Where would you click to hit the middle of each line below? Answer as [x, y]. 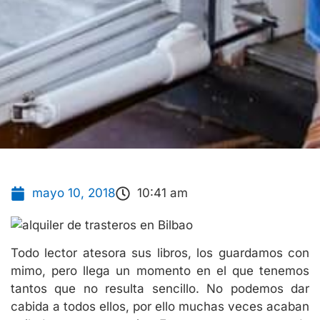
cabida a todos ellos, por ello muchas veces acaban [160, 307]
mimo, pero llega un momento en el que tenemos [160, 271]
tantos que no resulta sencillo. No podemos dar [160, 289]
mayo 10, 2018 [74, 193]
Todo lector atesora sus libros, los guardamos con [160, 253]
